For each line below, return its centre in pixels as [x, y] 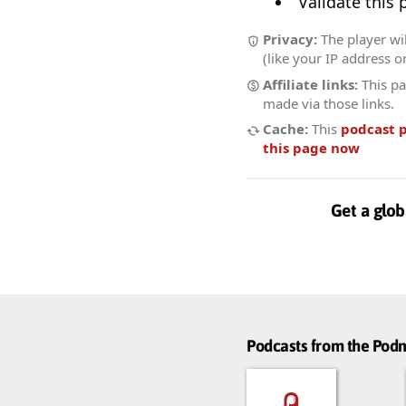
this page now [311, 148]
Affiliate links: [310, 84]
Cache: [285, 129]
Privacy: [290, 39]
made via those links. [329, 103]
